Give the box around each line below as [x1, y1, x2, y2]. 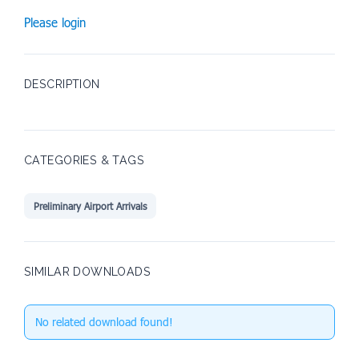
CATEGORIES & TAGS [24, 154, 145, 167]
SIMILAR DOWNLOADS [24, 265, 151, 279]
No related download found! [34, 315, 173, 329]
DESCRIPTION [24, 78, 100, 91]
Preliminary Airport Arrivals [34, 200, 147, 212]
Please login [24, 15, 86, 30]
